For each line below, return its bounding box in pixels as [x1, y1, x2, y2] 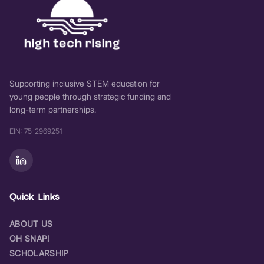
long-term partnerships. [9, 104, 96, 114]
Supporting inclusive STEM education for [9, 78, 160, 88]
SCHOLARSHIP [9, 247, 69, 258]
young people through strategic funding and [9, 91, 171, 101]
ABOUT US [9, 218, 53, 229]
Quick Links [9, 190, 60, 203]
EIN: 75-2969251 [9, 126, 62, 136]
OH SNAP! [9, 233, 49, 243]
